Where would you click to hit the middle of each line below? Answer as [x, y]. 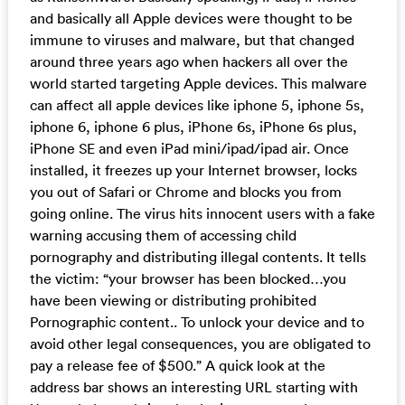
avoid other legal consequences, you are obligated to [200, 343]
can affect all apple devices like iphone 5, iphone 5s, [197, 104]
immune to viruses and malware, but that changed [192, 39]
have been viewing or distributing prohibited [173, 300]
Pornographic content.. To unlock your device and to [197, 321]
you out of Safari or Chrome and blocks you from [185, 191]
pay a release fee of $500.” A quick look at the [177, 365]
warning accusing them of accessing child [163, 235]
